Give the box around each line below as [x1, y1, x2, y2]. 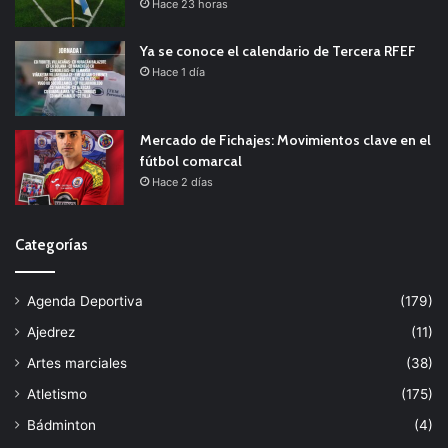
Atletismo [27, 385, 87, 402]
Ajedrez [27, 323, 75, 340]
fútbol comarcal [140, 151, 242, 170]
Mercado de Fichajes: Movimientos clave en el [140, 130, 431, 149]
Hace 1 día [152, 64, 205, 79]
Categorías [15, 235, 88, 254]
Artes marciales [27, 354, 127, 371]
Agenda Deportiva [27, 292, 143, 309]
